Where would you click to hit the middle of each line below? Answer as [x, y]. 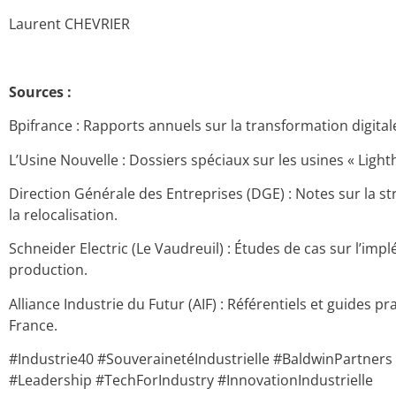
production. [48, 270]
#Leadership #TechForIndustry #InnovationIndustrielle [191, 381]
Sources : [40, 91]
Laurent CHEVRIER [69, 24]
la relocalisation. [63, 214]
